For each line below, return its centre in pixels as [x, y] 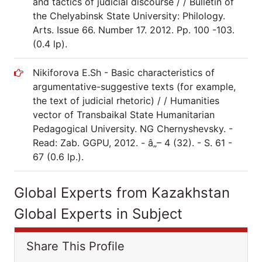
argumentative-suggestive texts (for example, [134, 87]
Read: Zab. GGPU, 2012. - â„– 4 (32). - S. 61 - [132, 143]
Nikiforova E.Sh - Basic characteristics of [124, 73]
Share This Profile [75, 246]
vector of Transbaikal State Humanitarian [124, 115]
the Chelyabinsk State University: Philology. [129, 16]
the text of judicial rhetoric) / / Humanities [126, 101]
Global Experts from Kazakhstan [122, 193]
